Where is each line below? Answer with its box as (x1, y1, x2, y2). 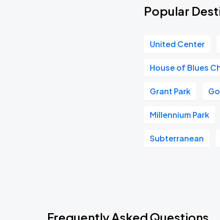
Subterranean (150, 133, 204, 143)
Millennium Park (150, 110, 210, 120)
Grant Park (150, 86, 191, 96)
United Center (150, 39, 205, 49)
